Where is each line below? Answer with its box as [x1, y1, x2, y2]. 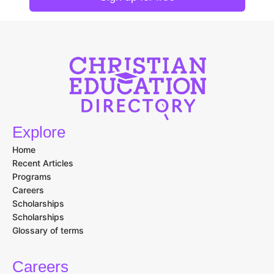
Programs [12, 171, 51, 182]
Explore [12, 123, 65, 142]
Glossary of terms [12, 225, 84, 236]
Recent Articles [12, 158, 73, 169]
